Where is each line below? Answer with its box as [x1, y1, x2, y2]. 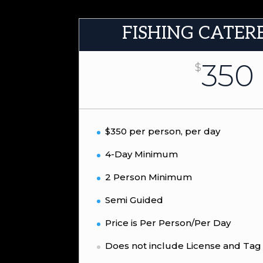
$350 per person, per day [105, 126, 221, 137]
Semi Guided [105, 194, 164, 206]
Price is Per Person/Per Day [105, 217, 231, 229]
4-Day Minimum [105, 149, 178, 160]
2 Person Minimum [105, 171, 193, 183]
